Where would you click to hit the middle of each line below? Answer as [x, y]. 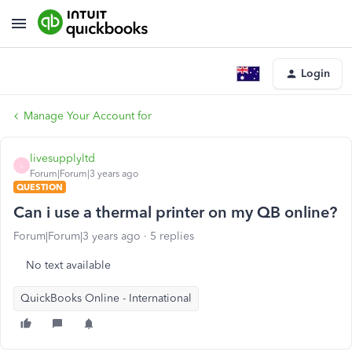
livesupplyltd [62, 158]
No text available [68, 265]
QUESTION [40, 187]
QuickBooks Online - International [106, 298]
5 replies [172, 236]
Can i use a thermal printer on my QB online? [175, 212]
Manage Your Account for [88, 116]
